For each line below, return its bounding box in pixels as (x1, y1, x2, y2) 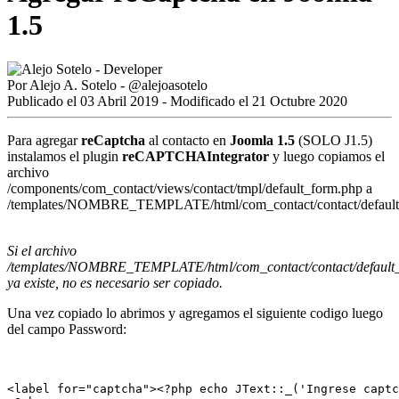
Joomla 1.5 (230, 132, 295, 148)
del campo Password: (7, 321, 126, 337)
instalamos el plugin (7, 148, 122, 164)
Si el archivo (7, 242, 77, 258)
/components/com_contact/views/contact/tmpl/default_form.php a (7, 180, 372, 196)
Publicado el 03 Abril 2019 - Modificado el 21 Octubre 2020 (7, 93, 347, 109)
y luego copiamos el (269, 148, 385, 164)
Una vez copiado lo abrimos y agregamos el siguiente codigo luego (7, 305, 383, 321)
